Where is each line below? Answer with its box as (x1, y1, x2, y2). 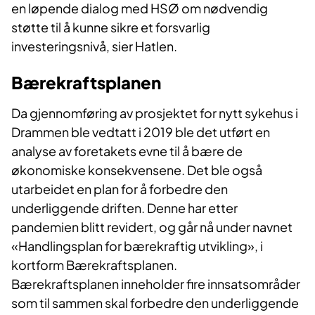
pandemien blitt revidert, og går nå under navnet (11, 218, 292, 235)
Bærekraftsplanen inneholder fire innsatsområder (11, 275, 300, 292)
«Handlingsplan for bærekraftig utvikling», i (11, 237, 263, 254)
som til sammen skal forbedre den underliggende (11, 294, 299, 311)
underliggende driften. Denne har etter (11, 199, 238, 216)
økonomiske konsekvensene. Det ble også (11, 161, 262, 178)
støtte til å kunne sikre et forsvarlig (11, 18, 210, 35)
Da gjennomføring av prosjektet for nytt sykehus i (11, 104, 298, 121)
